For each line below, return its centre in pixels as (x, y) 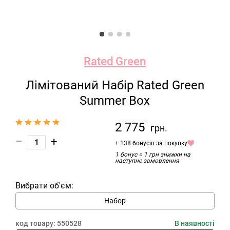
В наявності (194, 223)
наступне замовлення (147, 161)
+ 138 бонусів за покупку (151, 143)
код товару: (36, 223)
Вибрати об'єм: (44, 186)
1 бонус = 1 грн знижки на (152, 155)
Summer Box (115, 101)
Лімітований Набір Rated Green (115, 85)
